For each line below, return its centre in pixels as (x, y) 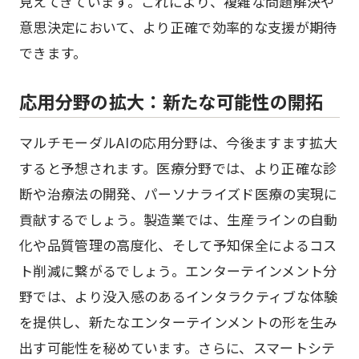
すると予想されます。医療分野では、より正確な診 (178, 168)
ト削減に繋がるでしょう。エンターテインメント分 (178, 270)
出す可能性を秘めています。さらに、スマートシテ (177, 347)
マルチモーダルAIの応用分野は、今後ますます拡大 (179, 142)
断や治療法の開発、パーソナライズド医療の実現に (179, 194)
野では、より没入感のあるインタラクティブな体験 (179, 296)
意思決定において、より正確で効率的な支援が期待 (178, 27)
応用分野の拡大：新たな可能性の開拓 (171, 101)
